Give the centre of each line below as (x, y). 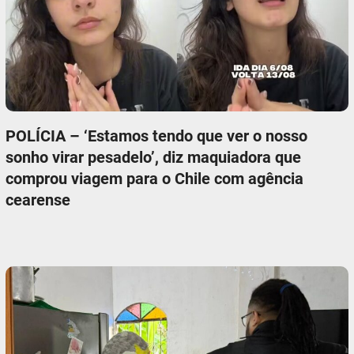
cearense (38, 200)
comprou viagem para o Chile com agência (155, 178)
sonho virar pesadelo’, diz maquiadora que (154, 157)
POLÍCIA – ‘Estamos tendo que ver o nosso (157, 136)
